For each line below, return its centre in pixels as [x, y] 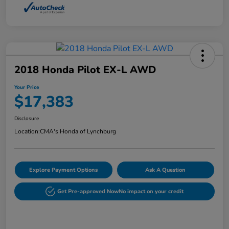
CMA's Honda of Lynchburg [78, 132]
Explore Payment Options [64, 170]
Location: [27, 132]
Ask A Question [166, 170]
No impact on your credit [151, 192]
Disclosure [27, 119]
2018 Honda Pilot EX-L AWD [85, 70]
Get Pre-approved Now [88, 192]
